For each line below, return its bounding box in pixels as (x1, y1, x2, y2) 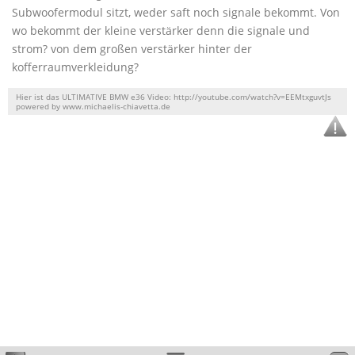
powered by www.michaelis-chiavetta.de (16, 101, 170, 112)
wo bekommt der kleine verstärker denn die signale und (12, 23, 310, 38)
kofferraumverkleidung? (12, 59, 139, 74)
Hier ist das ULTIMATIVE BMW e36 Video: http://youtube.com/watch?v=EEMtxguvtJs (16, 91, 331, 102)
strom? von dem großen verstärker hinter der (12, 41, 252, 56)
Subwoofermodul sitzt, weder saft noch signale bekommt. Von (12, 5, 340, 20)
